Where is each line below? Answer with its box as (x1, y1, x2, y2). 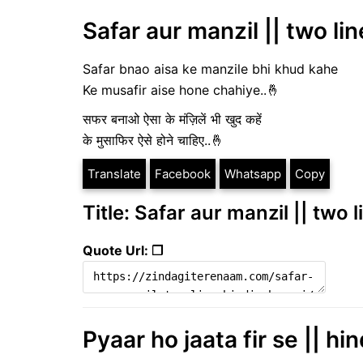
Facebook (155, 166, 211, 182)
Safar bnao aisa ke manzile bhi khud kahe (83, 61, 342, 78)
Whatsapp (224, 166, 281, 182)
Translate (88, 166, 141, 182)
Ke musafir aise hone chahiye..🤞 (83, 82, 280, 99)
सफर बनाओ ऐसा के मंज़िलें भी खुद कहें (83, 111, 262, 128)
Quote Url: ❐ (83, 242, 163, 259)
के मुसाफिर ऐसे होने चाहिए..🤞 (83, 132, 224, 149)
